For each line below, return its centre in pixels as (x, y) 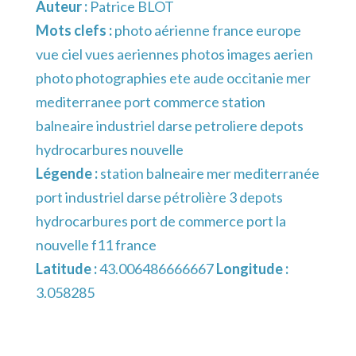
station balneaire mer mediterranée (210, 174)
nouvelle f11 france (96, 245)
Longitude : (251, 269)
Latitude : (68, 269)
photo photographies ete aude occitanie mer (173, 78)
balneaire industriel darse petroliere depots (170, 126)
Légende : (68, 174)
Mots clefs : (75, 31)
